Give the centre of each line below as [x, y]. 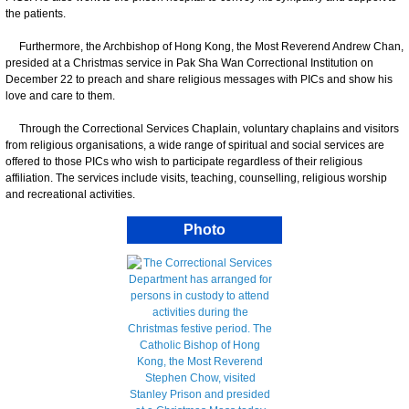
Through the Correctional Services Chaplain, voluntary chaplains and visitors [202, 128]
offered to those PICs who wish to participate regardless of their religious [184, 161]
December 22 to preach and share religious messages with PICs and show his [199, 79]
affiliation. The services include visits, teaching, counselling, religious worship [196, 178]
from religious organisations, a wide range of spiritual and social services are [195, 145]
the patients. [36, 13]
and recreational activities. [70, 194]
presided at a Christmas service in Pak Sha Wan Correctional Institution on [189, 63]
